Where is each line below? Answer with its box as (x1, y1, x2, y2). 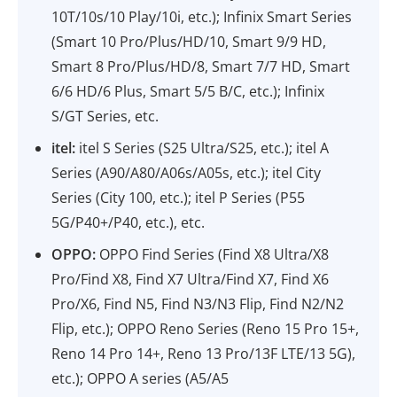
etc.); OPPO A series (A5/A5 (51, 369, 230, 388)
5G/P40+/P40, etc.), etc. (51, 213, 206, 232)
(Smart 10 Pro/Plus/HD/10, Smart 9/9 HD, (51, 32, 327, 51)
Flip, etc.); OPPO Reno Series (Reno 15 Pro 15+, (51, 319, 360, 339)
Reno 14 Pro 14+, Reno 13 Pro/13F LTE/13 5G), (51, 344, 356, 363)
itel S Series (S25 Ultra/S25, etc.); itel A (75, 138, 330, 158)
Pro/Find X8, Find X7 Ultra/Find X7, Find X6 (51, 269, 330, 289)
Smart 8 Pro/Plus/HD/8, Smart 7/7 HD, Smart (51, 57, 351, 76)
